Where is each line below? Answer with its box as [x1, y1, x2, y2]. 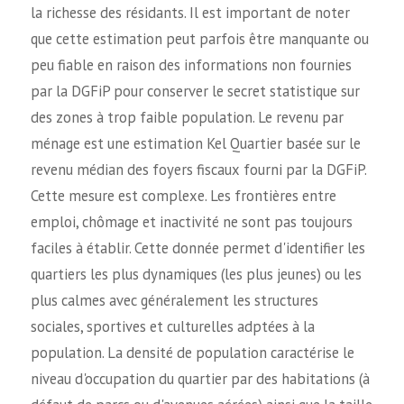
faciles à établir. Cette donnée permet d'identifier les [30, 237, 365, 258]
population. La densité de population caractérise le [30, 342, 354, 363]
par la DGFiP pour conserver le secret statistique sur [30, 80, 360, 101]
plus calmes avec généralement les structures [30, 289, 318, 310]
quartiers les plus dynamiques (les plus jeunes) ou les [30, 263, 362, 284]
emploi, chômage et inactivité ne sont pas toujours [30, 211, 353, 232]
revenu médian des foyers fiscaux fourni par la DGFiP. [30, 159, 366, 179]
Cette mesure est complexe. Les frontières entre [30, 185, 336, 206]
